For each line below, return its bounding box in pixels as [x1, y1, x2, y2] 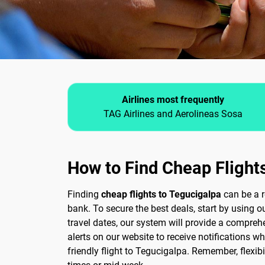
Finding [67, 189, 101, 201]
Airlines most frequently [121, 94, 224, 106]
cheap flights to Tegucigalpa [101, 189, 221, 201]
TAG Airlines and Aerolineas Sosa [103, 108, 243, 120]
